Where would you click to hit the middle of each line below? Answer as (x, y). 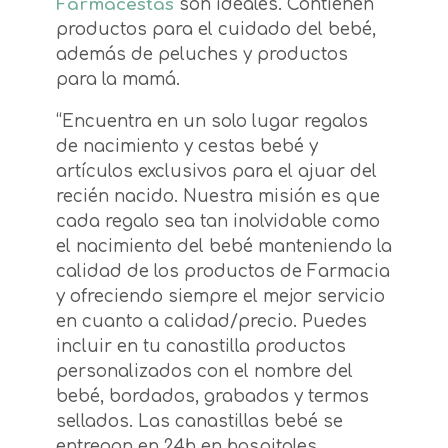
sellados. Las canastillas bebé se (199, 422)
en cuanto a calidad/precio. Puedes (211, 322)
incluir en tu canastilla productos (201, 347)
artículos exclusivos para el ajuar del (216, 172)
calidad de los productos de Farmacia (223, 272)
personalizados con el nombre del (204, 372)
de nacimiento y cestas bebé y (187, 147)
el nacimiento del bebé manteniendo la (224, 247)
